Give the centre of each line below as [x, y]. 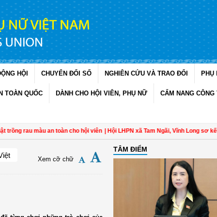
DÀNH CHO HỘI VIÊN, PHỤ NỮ [101, 93]
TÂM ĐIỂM [130, 149]
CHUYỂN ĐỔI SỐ [66, 73]
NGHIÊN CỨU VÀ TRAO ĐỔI [146, 73]
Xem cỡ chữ [55, 159]
